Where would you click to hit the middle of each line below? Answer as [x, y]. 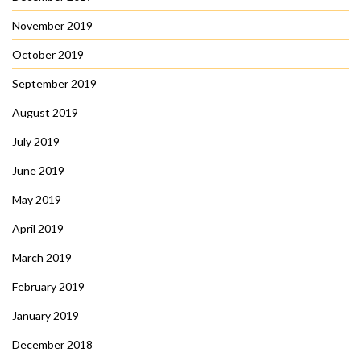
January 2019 [46, 316]
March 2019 [42, 258]
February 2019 [48, 287]
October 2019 [48, 55]
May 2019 [37, 200]
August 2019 [45, 113]
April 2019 [38, 229]
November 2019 [52, 26]
